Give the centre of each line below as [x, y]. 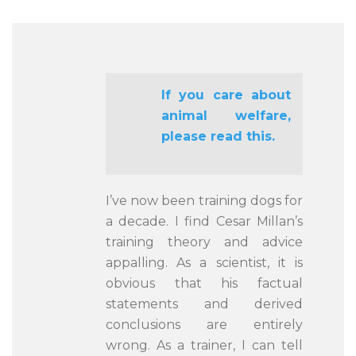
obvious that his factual [204, 283]
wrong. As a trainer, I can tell [204, 345]
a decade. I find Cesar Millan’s [204, 221]
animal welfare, [226, 116]
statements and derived [204, 304]
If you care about [226, 95]
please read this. [218, 136]
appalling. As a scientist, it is [204, 263]
